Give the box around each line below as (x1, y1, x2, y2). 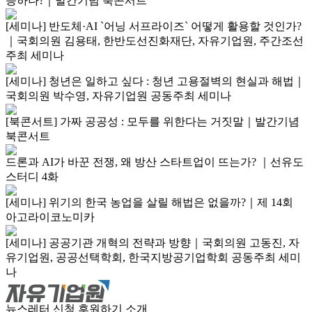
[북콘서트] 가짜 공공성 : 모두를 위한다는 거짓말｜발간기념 (6, 116, 299, 128)
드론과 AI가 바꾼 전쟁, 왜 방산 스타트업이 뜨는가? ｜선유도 (6, 156, 304, 169)
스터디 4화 (6, 171, 58, 183)
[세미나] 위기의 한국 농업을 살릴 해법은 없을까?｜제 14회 (6, 196, 293, 209)
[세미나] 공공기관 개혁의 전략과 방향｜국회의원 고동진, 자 (6, 237, 299, 249)
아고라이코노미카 (6, 211, 95, 224)
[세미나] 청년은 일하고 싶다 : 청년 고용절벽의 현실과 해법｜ (6, 75, 305, 88)
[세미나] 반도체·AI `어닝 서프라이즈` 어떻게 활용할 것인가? (6, 20, 302, 33)
